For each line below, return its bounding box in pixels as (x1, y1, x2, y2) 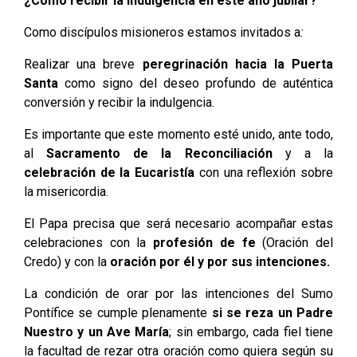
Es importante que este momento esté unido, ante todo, (24, 127, 333, 142)
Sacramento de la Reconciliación (46, 146, 273, 161)
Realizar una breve (24, 57, 143, 72)
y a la (272, 146, 334, 161)
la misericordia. (24, 184, 108, 199)
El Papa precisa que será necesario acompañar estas (24, 216, 333, 231)
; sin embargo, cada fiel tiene (169, 324, 334, 339)
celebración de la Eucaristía (24, 165, 199, 180)
